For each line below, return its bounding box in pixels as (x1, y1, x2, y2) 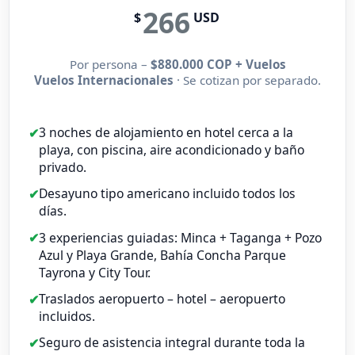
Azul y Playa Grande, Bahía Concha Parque (39, 246, 287, 264)
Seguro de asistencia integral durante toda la (39, 334, 306, 351)
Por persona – (69, 55, 151, 72)
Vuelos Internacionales (34, 71, 174, 88)
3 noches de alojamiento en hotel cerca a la (39, 124, 294, 142)
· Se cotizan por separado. (174, 71, 321, 88)
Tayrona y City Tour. (39, 263, 151, 281)
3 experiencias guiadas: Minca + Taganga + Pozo (39, 228, 323, 246)
